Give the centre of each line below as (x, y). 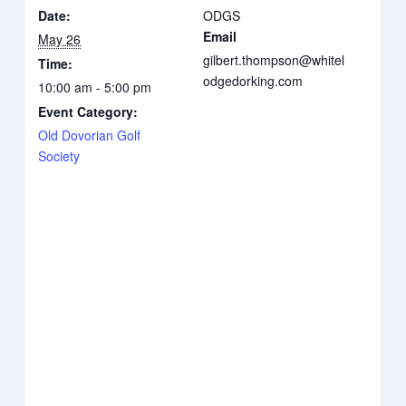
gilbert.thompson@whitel (274, 60)
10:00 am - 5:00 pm (95, 87)
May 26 (60, 39)
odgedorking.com (253, 81)
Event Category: (88, 112)
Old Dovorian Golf (90, 135)
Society (59, 156)
